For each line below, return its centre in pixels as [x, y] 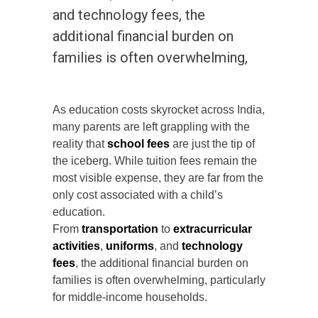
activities [76, 246]
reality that [80, 144]
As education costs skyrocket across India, [159, 110]
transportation [120, 229]
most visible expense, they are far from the [158, 178]
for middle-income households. [130, 297]
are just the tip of [212, 144]
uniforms [130, 246]
